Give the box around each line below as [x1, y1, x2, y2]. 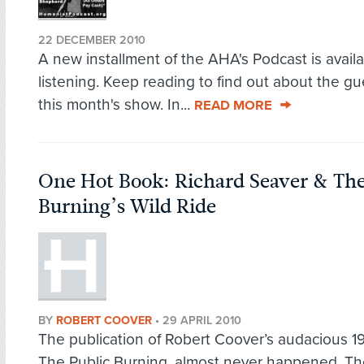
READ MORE [194, 97, 272, 115]
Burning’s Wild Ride [38, 193, 216, 221]
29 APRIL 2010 [162, 314, 241, 328]
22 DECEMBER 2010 [38, 33, 145, 48]
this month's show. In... [38, 95, 194, 115]
